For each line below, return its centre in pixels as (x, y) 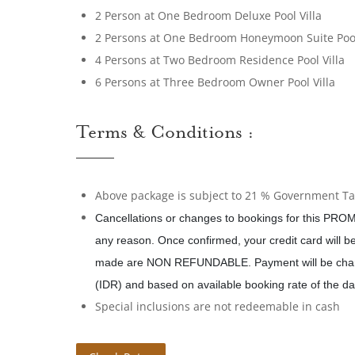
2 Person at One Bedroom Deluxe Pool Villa (208, 15)
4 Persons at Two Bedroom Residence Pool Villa (220, 60)
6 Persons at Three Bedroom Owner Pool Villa (215, 82)
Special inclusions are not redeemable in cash (218, 306)
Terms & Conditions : (165, 134)
